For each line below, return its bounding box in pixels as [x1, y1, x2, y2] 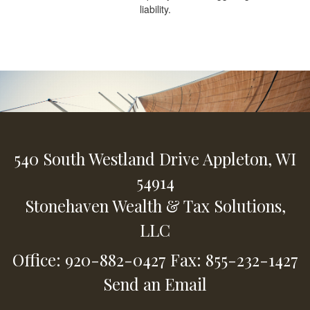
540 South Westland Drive [14, 147, 199, 170]
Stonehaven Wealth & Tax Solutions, [24, 194, 286, 217]
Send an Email [103, 272, 207, 295]
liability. [139, 1, 171, 16]
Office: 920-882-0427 [12, 248, 166, 271]
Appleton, [203, 147, 272, 170]
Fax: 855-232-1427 [170, 248, 298, 271]
